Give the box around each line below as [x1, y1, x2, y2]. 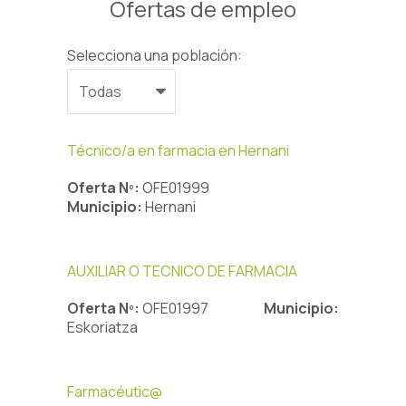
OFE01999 [142, 178, 212, 198]
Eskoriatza [67, 317, 138, 337]
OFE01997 [142, 298, 211, 318]
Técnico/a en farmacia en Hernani [67, 140, 289, 160]
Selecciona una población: [67, 45, 242, 65]
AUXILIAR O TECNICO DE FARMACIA [67, 261, 297, 281]
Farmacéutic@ [67, 382, 162, 401]
